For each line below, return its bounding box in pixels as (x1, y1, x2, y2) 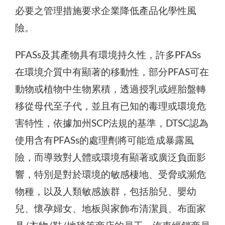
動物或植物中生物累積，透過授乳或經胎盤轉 (15, 84, 206, 94)
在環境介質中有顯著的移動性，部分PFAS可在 (15, 67, 209, 77)
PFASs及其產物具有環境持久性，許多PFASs (15, 50, 201, 60)
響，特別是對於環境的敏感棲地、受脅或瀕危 (15, 170, 206, 180)
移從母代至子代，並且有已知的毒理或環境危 (15, 101, 206, 111)
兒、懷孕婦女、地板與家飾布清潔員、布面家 (15, 204, 206, 214)
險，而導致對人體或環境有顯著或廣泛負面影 (15, 153, 206, 163)
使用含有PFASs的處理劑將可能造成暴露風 (15, 136, 194, 146)
